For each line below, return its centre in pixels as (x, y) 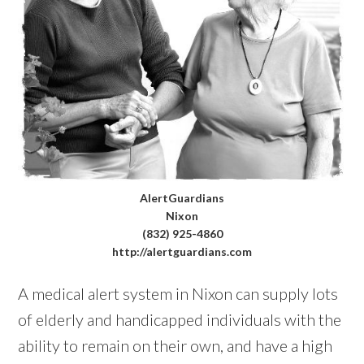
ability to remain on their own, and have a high (175, 345)
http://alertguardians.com (182, 251)
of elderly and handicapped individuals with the (180, 319)
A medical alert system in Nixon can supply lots (178, 293)
